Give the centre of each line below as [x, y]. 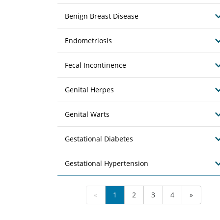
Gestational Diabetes [99, 139]
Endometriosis [88, 41]
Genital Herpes [89, 90]
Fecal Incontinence [96, 65]
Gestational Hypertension [107, 163]
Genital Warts [87, 114]
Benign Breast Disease [102, 16]
